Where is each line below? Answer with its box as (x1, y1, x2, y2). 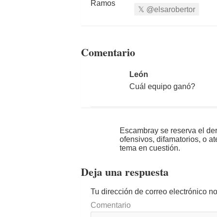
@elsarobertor (144, 5, 195, 14)
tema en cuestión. (120, 143, 180, 152)
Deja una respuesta (81, 163, 169, 180)
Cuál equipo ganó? (129, 82, 195, 91)
